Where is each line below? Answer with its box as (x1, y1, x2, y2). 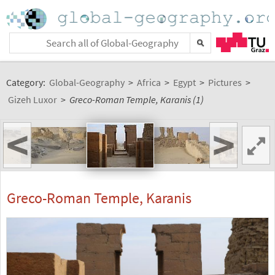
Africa (137, 76, 161, 88)
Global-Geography (49, 76, 125, 88)
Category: (6, 76, 47, 88)
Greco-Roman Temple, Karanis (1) (69, 93, 204, 106)
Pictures (208, 76, 242, 88)
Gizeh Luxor (8, 93, 57, 106)
